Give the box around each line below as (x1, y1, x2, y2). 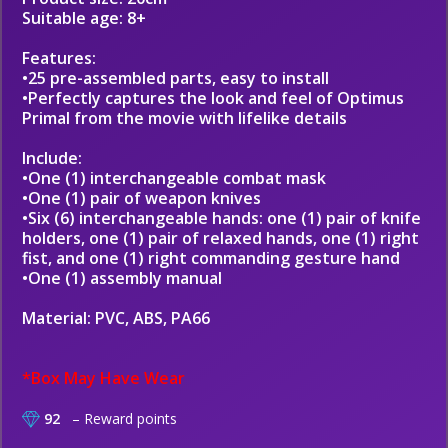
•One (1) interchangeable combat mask (22, 167, 326, 189)
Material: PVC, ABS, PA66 (22, 307, 210, 329)
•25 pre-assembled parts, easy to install (22, 67, 329, 89)
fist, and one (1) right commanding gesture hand (22, 247, 400, 269)
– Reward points (64, 409, 177, 428)
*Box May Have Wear (22, 367, 185, 389)
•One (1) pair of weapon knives (22, 187, 261, 209)
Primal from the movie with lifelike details (22, 107, 347, 129)
